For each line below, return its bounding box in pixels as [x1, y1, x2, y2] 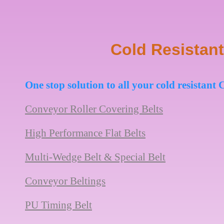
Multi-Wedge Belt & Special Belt [25, 151, 165, 163]
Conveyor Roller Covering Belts [25, 103, 163, 115]
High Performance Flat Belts [25, 127, 145, 139]
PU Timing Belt [25, 199, 92, 211]
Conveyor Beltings [25, 175, 105, 187]
